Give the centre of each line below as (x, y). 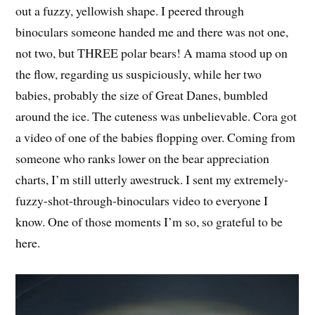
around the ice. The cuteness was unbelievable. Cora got (156, 116)
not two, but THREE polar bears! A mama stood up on (152, 53)
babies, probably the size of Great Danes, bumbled (142, 95)
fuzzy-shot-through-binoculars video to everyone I (142, 201)
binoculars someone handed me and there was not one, (152, 32)
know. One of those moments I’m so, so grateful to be (149, 222)
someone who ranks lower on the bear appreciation (143, 159)
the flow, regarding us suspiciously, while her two (139, 74)
